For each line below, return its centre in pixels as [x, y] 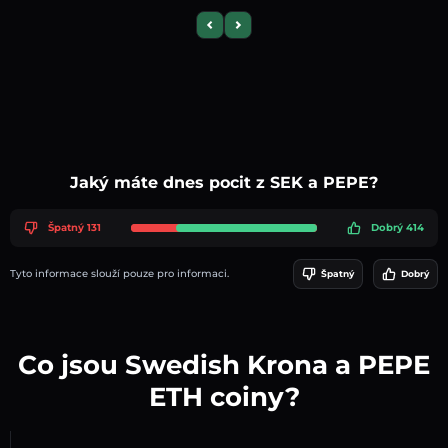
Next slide [265, 31]
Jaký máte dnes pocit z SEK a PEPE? [224, 182]
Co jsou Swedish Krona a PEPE [224, 364]
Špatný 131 [74, 228]
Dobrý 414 [397, 228]
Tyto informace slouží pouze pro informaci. [119, 274]
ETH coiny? [224, 396]
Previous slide [249, 31]
